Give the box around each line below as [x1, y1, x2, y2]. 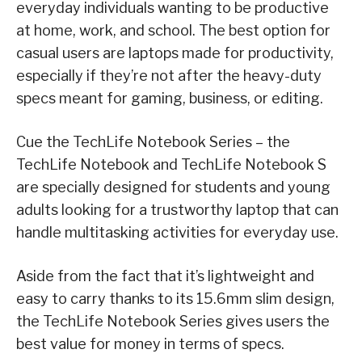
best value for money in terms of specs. [16, 335, 284, 353]
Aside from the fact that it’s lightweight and [16, 267, 314, 285]
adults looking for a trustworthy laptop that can [16, 201, 339, 219]
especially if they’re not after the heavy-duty [16, 67, 322, 85]
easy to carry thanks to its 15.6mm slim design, [16, 290, 335, 308]
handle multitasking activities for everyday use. [16, 224, 339, 242]
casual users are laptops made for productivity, [16, 44, 334, 62]
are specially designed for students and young [16, 179, 330, 196]
